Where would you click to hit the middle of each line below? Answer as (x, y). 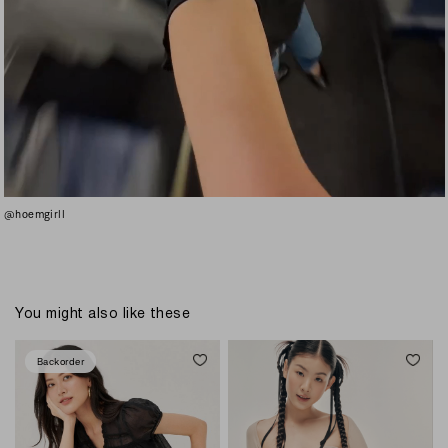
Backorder (61, 360)
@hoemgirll (34, 213)
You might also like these (103, 312)
